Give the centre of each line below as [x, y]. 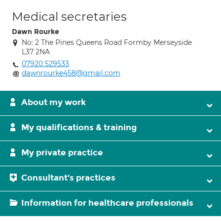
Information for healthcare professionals [107, 203]
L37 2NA [36, 52]
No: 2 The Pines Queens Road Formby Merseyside [107, 42]
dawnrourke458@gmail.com [71, 73]
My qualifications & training [79, 128]
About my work [54, 102]
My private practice [62, 153]
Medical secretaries [69, 17]
